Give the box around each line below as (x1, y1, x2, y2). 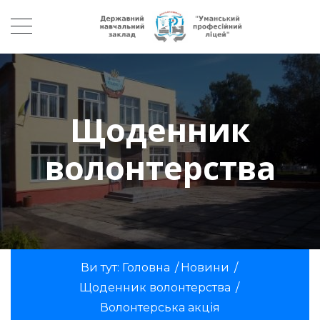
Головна (121, 260, 170, 274)
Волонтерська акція (100, 300, 220, 314)
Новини (180, 260, 229, 274)
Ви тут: (80, 260, 122, 274)
